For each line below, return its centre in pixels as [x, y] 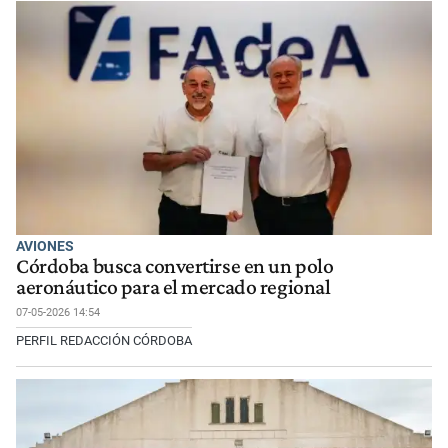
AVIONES [45, 245]
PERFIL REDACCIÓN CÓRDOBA [104, 340]
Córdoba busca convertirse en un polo [175, 265]
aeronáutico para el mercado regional [173, 286]
